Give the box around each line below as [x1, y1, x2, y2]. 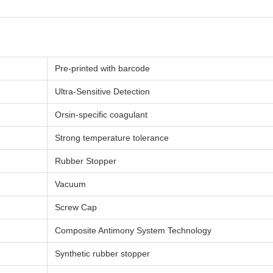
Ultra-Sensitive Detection [55, 87, 150, 97]
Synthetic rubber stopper [55, 249, 150, 259]
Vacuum [55, 179, 86, 190]
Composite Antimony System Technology [55, 225, 211, 236]
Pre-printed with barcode [55, 63, 150, 74]
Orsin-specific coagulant [55, 110, 147, 120]
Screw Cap [55, 202, 97, 213]
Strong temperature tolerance [55, 133, 169, 143]
